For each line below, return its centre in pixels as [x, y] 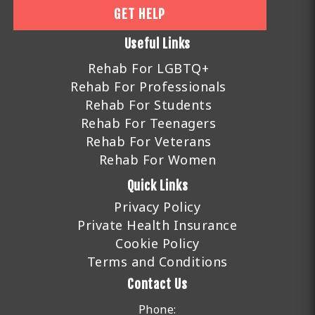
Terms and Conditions [157, 262]
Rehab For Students [149, 105]
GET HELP [140, 14]
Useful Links [157, 44]
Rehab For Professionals [148, 87]
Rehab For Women [157, 160]
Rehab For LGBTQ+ [149, 69]
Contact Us [157, 284]
